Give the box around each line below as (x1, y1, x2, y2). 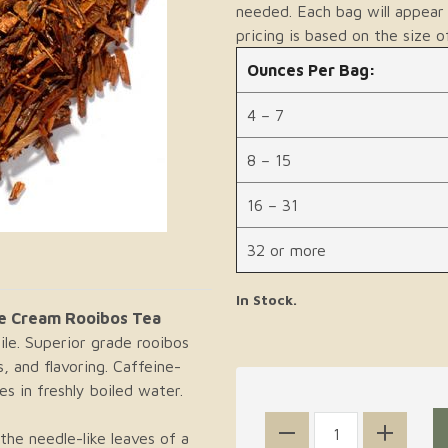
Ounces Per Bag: (247, 61, 377, 79)
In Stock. (236, 291, 297, 308)
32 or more (247, 241, 327, 259)
